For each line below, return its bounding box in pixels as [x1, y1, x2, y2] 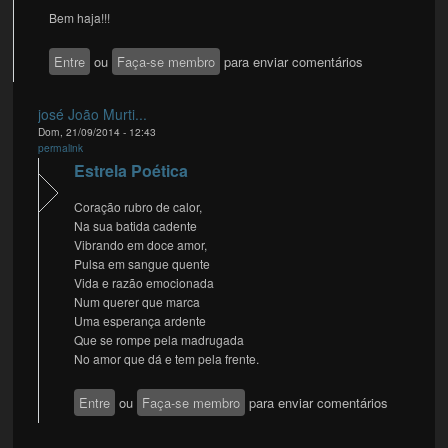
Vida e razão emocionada [74, 274, 215, 292]
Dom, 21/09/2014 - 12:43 [38, 124, 157, 140]
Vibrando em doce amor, [74, 236, 208, 254]
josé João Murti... [38, 104, 148, 125]
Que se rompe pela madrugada [74, 331, 245, 349]
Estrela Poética [74, 159, 189, 183]
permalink [38, 140, 84, 156]
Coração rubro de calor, [74, 198, 203, 216]
